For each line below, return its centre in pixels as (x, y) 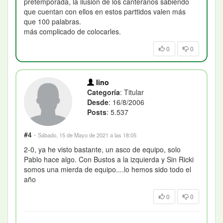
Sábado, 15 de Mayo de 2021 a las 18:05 (87, 135)
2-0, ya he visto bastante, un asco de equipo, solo (102, 149)
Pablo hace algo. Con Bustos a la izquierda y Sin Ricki (109, 159)
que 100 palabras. (53, 22)
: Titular (132, 92)
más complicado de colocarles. (72, 32)
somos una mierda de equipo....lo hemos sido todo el (108, 169)
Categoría (104, 92)
